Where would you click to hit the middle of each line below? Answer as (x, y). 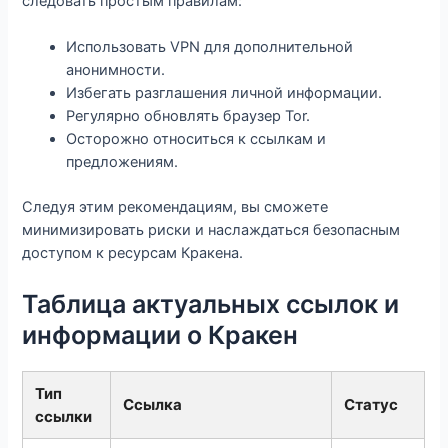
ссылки (64, 416)
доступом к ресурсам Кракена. (133, 253)
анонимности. (116, 70)
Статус (371, 404)
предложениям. (122, 162)
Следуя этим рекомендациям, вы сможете (175, 207)
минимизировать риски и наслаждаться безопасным (211, 230)
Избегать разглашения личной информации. (224, 93)
